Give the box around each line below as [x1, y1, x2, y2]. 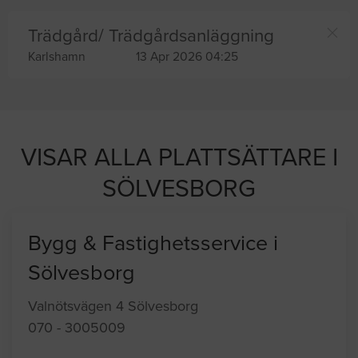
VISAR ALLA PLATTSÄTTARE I [20, 143, 338, 173]
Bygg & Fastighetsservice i [28, 230, 278, 257]
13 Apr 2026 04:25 [135, 50, 238, 65]
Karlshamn [28, 50, 86, 65]
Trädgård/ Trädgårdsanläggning [28, 25, 274, 47]
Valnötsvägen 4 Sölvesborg [28, 297, 198, 316]
